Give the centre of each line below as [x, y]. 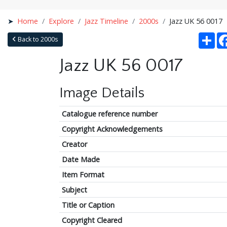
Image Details [102, 93]
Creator [74, 144]
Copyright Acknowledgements [112, 129]
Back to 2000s [37, 39]
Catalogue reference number [109, 113]
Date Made [81, 159]
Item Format [83, 174]
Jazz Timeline [107, 21]
